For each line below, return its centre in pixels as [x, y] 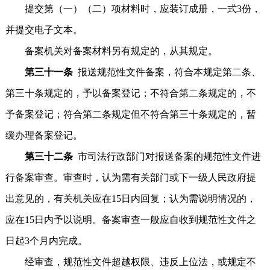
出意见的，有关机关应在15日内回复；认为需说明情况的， [130, 199]
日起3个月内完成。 [46, 241]
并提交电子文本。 [44, 30]
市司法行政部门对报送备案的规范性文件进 [169, 156]
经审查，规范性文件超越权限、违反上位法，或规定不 [130, 262]
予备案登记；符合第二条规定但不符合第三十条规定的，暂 [130, 114]
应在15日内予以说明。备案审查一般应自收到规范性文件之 [130, 220]
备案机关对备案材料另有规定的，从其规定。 [111, 51]
